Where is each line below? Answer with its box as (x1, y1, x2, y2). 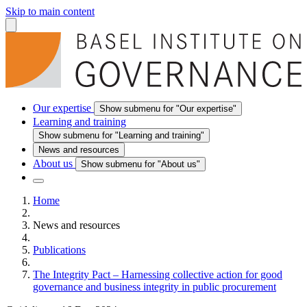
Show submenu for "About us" (81, 158, 200, 169)
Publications (33, 243, 86, 256)
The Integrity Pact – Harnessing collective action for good (33, 268, 282, 280)
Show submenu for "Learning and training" (38, 130, 204, 140)
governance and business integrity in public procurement (33, 280, 276, 293)
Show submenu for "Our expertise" (99, 103, 236, 114)
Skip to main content (5, 5, 95, 17)
